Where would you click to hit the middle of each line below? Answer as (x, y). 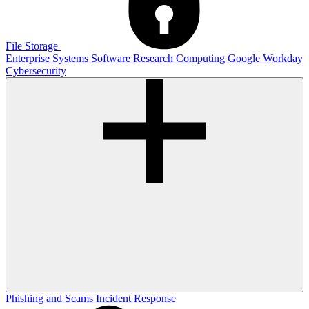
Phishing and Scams (51, 299)
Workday (283, 59)
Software (112, 59)
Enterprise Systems (48, 59)
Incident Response (136, 299)
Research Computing (180, 59)
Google (245, 59)
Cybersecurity (36, 71)
